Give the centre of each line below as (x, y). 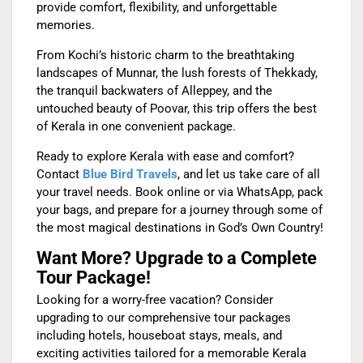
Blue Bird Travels (130, 175)
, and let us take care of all (249, 175)
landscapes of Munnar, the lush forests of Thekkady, (177, 73)
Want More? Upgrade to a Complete (177, 258)
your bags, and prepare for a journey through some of (179, 210)
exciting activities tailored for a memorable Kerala (171, 354)
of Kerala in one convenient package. (136, 127)
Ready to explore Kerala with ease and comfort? (165, 157)
